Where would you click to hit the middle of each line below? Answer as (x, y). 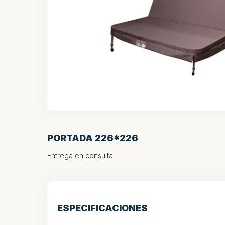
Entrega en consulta (80, 155)
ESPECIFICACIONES (102, 208)
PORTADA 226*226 (93, 138)
